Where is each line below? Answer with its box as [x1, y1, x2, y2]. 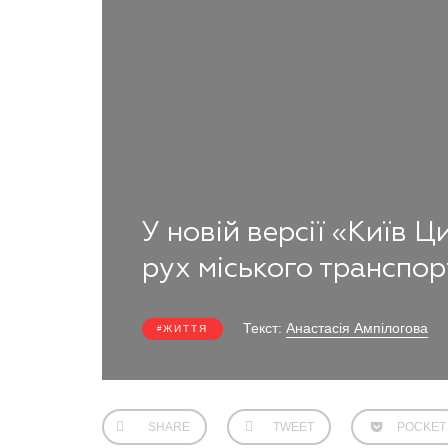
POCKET [397, 420, 446, 434]
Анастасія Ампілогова [286, 320, 428, 336]
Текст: [243, 320, 286, 336]
